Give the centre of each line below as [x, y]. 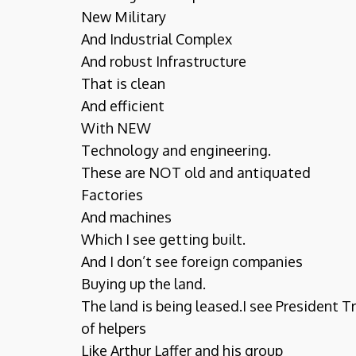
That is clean [123, 83]
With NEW [116, 128]
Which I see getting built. [163, 239]
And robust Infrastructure [164, 61]
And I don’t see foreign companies [192, 261]
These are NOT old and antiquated [196, 172]
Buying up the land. [143, 284]
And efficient [123, 106]
